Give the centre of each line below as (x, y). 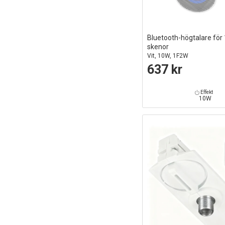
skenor (158, 46)
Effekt (206, 92)
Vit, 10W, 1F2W (167, 55)
